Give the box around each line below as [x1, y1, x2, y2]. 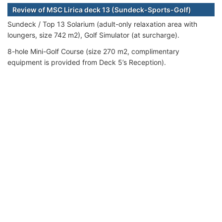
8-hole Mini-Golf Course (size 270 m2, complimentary [7, 47, 179, 55]
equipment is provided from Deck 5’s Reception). [7, 57, 166, 66]
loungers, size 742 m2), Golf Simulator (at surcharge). [7, 30, 179, 39]
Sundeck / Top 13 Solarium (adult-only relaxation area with [7, 19, 197, 28]
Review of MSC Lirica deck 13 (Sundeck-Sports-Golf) [12, 5, 191, 14]
